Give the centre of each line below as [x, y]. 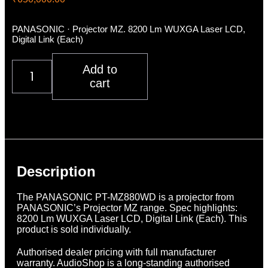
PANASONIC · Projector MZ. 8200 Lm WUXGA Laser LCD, [129, 29]
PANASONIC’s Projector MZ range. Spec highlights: [127, 208]
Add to [100, 69]
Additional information [87, 123]
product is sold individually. [74, 229]
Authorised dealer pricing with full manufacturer [116, 252]
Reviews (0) [66, 133]
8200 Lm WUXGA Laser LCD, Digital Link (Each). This [132, 218]
